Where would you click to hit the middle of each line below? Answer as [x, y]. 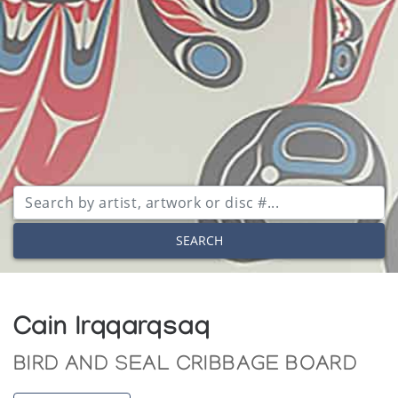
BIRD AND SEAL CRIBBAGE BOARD [186, 365]
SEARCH [199, 241]
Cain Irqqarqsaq [112, 330]
